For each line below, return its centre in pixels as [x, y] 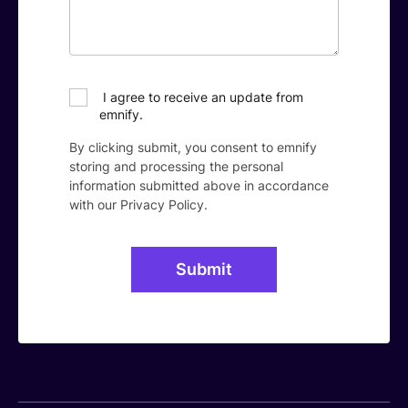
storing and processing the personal [176, 166]
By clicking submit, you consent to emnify [193, 147]
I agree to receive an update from [201, 97]
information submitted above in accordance [199, 185]
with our [94, 204]
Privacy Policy [162, 204]
